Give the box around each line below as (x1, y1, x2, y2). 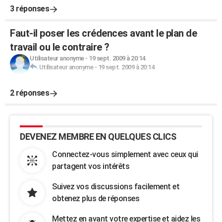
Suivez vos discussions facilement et (52, 182, 179, 191)
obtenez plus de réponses (52, 194, 139, 203)
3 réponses (10, 4, 49, 13)
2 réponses (10, 88, 49, 98)
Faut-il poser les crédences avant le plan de (10, 27, 197, 39)
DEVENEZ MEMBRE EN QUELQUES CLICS (20, 131, 176, 142)
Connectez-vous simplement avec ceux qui (52, 150, 198, 159)
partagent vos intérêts (52, 162, 129, 171)
